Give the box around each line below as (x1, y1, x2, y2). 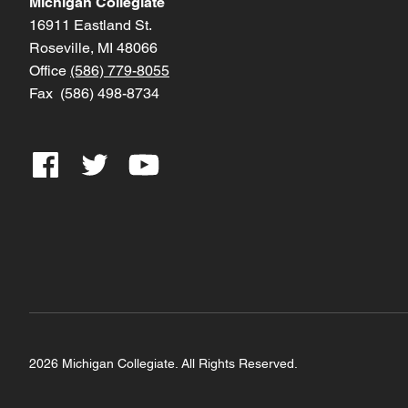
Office (29, 62, 70, 80)
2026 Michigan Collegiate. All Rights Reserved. (29, 356, 298, 372)
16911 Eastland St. (29, 16, 152, 35)
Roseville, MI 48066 (29, 39, 158, 57)
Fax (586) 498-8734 (29, 85, 159, 103)
